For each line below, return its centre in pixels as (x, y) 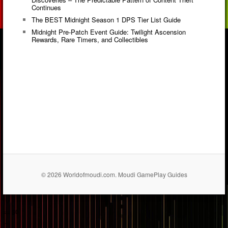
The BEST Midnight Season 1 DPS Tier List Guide (106, 20)
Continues (46, 8)
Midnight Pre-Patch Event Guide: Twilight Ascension (108, 32)
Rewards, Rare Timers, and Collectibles (90, 40)
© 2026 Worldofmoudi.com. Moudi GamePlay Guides (114, 174)
